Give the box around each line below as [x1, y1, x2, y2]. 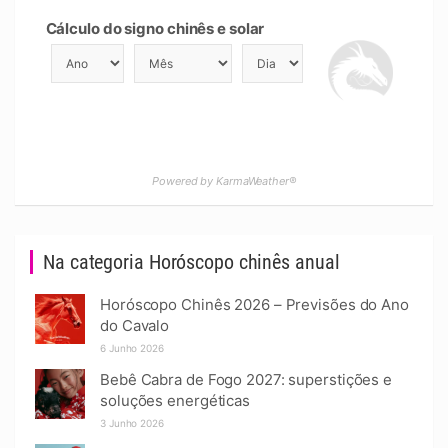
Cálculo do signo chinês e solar [45, 19, 265, 38]
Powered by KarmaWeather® [152, 174, 296, 188]
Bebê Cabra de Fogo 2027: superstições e [100, 370, 393, 389]
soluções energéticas [100, 391, 250, 410]
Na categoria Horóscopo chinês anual [43, 250, 340, 274]
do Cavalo [100, 316, 170, 335]
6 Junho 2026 [100, 342, 164, 354]
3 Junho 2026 [100, 417, 164, 429]
